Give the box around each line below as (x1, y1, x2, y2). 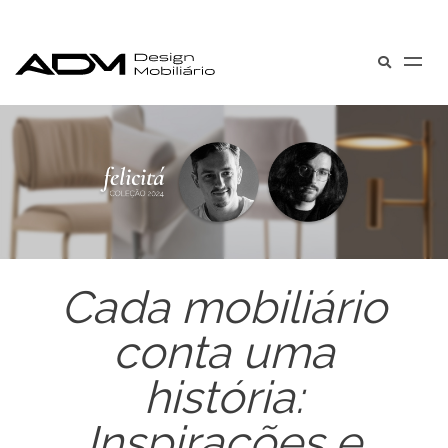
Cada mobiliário (60, 281, 387, 334)
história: (144, 371, 304, 424)
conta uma (112, 326, 335, 379)
